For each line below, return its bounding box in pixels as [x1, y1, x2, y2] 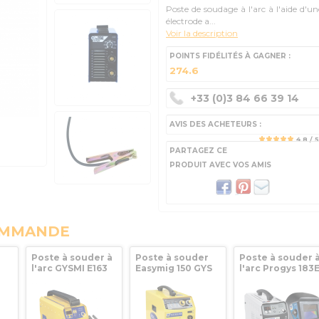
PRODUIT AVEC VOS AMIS [169, 160, 271, 169]
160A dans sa [31, 273, 92, 284]
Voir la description [166, 28, 238, 38]
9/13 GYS [239, 284, 278, 295]
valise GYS [31, 284, 80, 295]
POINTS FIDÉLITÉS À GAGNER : [169, 51, 291, 61]
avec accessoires [135, 273, 219, 284]
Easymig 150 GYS [135, 263, 212, 273]
